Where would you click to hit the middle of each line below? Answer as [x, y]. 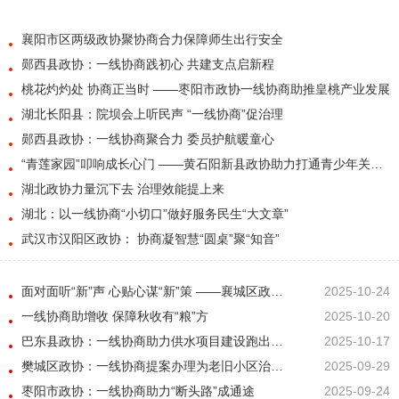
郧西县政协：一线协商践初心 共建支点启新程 [148, 64]
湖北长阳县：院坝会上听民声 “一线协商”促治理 [152, 114]
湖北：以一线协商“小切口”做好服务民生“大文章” [155, 214]
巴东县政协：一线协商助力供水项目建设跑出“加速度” [146, 341]
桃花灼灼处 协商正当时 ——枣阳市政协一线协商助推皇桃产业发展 [206, 89]
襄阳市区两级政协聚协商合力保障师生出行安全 [152, 39]
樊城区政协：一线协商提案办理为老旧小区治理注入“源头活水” [146, 366]
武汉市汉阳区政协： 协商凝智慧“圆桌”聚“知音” [151, 239]
